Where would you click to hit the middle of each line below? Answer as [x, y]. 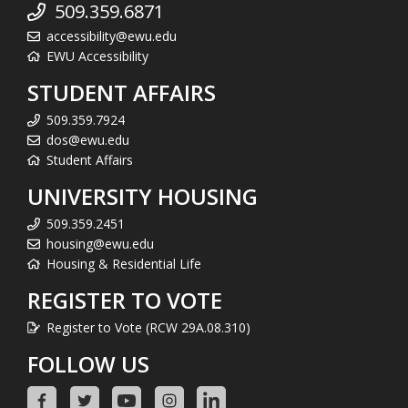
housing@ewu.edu [100, 243]
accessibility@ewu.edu [112, 36]
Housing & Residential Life [124, 263]
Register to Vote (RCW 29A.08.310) [148, 327]
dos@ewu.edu [88, 139]
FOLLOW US [88, 363]
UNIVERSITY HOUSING [143, 196]
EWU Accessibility [97, 56]
